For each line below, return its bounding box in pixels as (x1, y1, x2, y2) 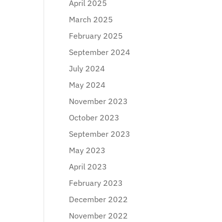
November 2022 (69, 211, 128, 221)
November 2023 (69, 96, 128, 106)
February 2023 (69, 178, 123, 188)
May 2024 (69, 80, 106, 90)
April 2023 (69, 162, 108, 171)
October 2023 (69, 112, 120, 122)
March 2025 (69, 14, 113, 24)
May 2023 (69, 145, 106, 155)
